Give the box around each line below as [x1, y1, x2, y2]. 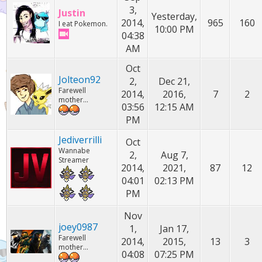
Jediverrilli [58, 133, 102, 146]
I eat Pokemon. [58, 19, 108, 29]
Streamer [58, 155, 89, 165]
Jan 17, [160, 222, 189, 235]
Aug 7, [160, 149, 188, 161]
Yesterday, [151, 10, 198, 23]
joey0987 [58, 220, 98, 233]
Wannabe [58, 146, 91, 156]
